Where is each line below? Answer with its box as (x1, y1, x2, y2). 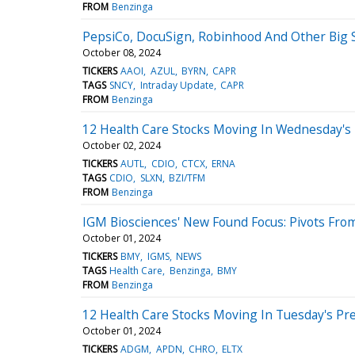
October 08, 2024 (82, 45, 161, 59)
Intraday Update (139, 78, 214, 92)
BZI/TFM (168, 170, 205, 185)
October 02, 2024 (82, 138, 161, 152)
